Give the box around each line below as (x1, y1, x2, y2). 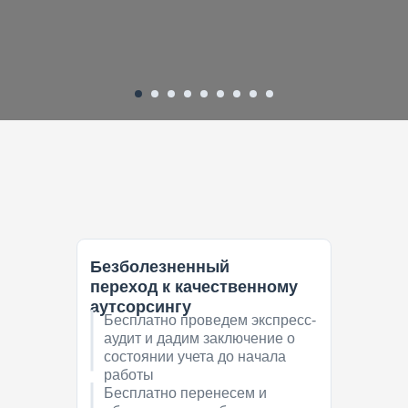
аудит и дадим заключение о (104, 331, 295, 347)
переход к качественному (90, 278, 298, 297)
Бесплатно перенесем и (104, 385, 267, 402)
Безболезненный (90, 258, 229, 277)
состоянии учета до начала (104, 349, 286, 365)
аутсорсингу (90, 298, 191, 317)
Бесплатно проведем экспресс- (104, 312, 316, 329)
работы (104, 367, 154, 383)
